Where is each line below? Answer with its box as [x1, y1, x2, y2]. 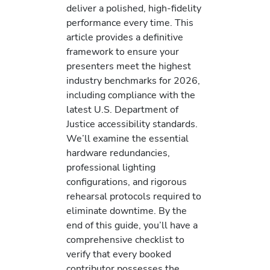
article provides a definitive [66, 30, 183, 45]
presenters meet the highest [66, 59, 191, 74]
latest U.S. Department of [66, 102, 178, 117]
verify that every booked [66, 247, 171, 262]
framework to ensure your [66, 45, 179, 59]
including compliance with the [66, 88, 195, 102]
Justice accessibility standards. [66, 117, 198, 131]
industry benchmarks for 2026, [66, 74, 200, 88]
